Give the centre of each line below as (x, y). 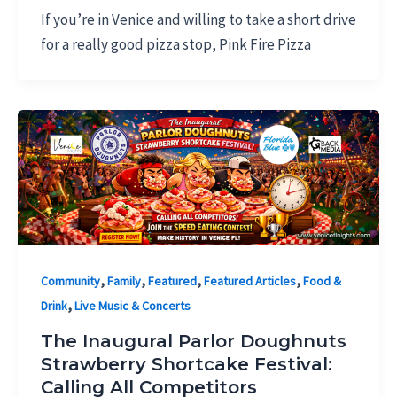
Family (124, 281)
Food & (322, 281)
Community (70, 281)
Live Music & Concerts (132, 306)
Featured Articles (249, 281)
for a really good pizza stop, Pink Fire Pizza (175, 44)
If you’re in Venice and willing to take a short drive (198, 19)
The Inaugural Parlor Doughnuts (193, 341)
